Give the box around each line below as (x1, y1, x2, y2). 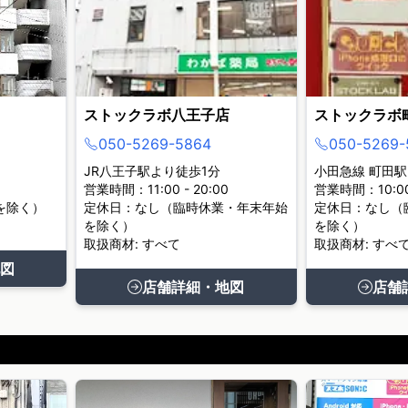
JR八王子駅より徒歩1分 (83, 163, 220, 178)
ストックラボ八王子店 (83, 106, 229, 124)
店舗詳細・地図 (142, 278, 245, 296)
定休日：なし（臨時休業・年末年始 (83, 199, 288, 215)
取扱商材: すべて (83, 236, 180, 251)
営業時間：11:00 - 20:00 (83, 181, 229, 197)
